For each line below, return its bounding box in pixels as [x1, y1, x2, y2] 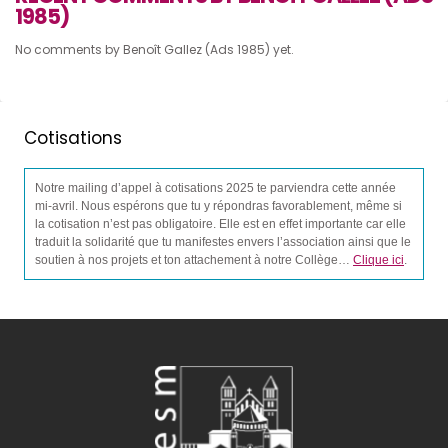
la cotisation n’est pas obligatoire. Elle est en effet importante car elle [35, 217, 406, 232]
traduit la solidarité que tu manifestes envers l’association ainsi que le [35, 235, 411, 250]
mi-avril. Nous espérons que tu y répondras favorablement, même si [35, 199, 402, 214]
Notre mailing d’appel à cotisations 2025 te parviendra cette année [35, 181, 396, 196]
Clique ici [353, 253, 404, 268]
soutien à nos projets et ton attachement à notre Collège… [35, 253, 353, 268]
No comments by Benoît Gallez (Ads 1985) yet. [15, 41, 294, 59]
